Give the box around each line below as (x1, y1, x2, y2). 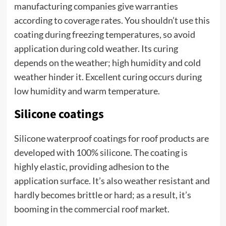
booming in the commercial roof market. (14, 203, 169, 214)
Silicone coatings (14, 105, 104, 123)
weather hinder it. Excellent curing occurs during (14, 71, 202, 82)
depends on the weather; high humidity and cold (14, 57, 201, 68)
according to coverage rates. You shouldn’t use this (14, 15, 210, 26)
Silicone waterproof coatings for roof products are (14, 133, 209, 144)
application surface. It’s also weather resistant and (14, 175, 210, 186)
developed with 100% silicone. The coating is (14, 147, 188, 158)
